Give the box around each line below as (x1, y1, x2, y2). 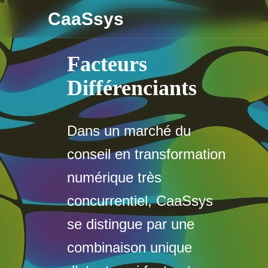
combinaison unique (67, 239, 192, 255)
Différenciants (67, 76, 197, 100)
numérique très (67, 169, 162, 185)
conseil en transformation (67, 146, 226, 162)
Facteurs (67, 52, 147, 76)
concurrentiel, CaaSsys (67, 193, 213, 209)
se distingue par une (67, 216, 194, 232)
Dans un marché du (67, 123, 191, 139)
